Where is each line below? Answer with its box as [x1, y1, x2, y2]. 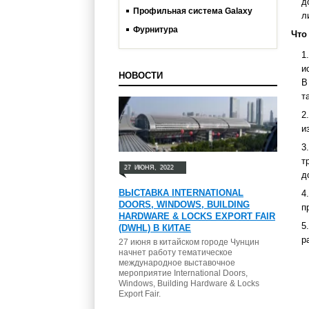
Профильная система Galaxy [133, 6, 252, 16]
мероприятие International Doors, [119, 268, 248, 278]
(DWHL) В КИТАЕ [119, 223, 191, 233]
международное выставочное [119, 258, 235, 268]
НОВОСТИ [119, 70, 163, 81]
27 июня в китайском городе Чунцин [119, 237, 259, 247]
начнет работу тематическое [119, 248, 232, 257]
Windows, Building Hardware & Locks [119, 279, 259, 288]
